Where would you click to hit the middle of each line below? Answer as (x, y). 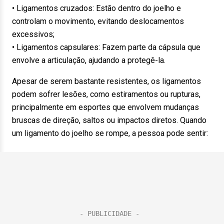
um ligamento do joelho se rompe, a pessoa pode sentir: (110, 133)
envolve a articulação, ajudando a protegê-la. (89, 60)
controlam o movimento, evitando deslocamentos (98, 21)
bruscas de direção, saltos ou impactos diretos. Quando (109, 120)
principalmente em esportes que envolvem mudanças (105, 107)
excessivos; (33, 34)
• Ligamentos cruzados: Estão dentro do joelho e (96, 8)
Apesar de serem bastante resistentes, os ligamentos (106, 81)
